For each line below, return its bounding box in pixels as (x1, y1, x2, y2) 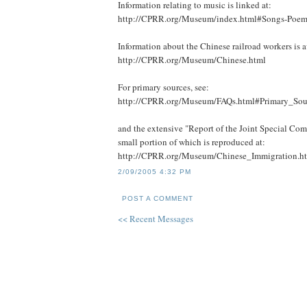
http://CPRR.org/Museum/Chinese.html (118, 53, 266, 66)
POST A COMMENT (122, 194, 194, 202)
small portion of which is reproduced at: (118, 136, 265, 149)
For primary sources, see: (118, 81, 209, 94)
